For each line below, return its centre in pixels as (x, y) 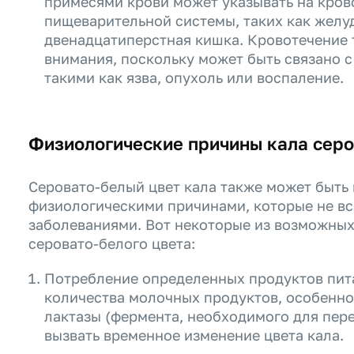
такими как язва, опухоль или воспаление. (194, 77)
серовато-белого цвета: (112, 243)
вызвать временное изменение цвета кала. (194, 335)
